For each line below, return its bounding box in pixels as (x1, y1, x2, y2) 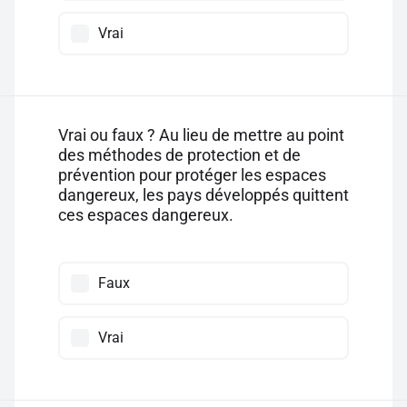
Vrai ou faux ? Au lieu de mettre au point (58, 125, 344, 144)
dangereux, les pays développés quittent (58, 185, 349, 204)
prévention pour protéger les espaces (58, 165, 326, 184)
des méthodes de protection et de (58, 145, 301, 164)
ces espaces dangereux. (58, 205, 233, 224)
